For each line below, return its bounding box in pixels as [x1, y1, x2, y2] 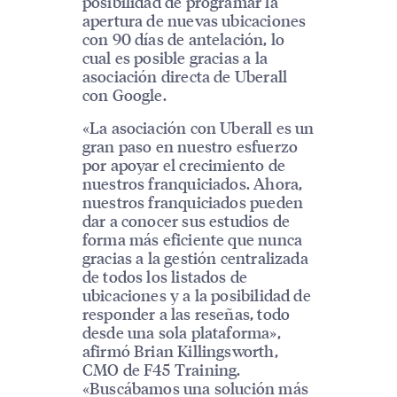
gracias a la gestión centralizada [82, 247, 308, 269]
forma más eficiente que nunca [82, 229, 303, 250]
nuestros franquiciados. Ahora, [82, 173, 303, 194]
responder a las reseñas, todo [82, 303, 291, 324]
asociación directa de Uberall [82, 65, 288, 86]
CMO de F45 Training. [82, 359, 241, 380]
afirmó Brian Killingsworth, [82, 340, 278, 362]
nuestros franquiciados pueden [82, 191, 304, 213]
